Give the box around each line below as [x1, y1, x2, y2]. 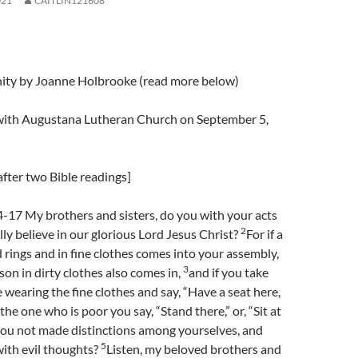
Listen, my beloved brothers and [106, 341, 281, 356]
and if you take [189, 265, 268, 280]
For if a [246, 226, 283, 241]
